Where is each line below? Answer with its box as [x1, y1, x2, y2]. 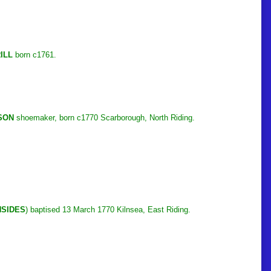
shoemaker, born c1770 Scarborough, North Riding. [14, 113, 195, 122]
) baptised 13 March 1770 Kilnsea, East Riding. [25, 204, 191, 214]
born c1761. [13, 50, 56, 59]
